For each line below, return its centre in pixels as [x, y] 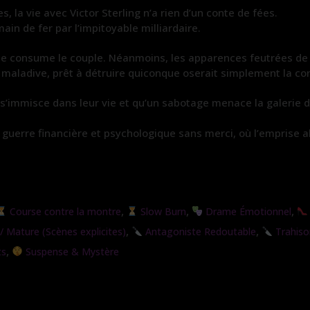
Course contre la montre [64, 211]
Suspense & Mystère [71, 251]
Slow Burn [162, 211]
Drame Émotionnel [247, 211]
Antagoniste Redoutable [199, 231]
